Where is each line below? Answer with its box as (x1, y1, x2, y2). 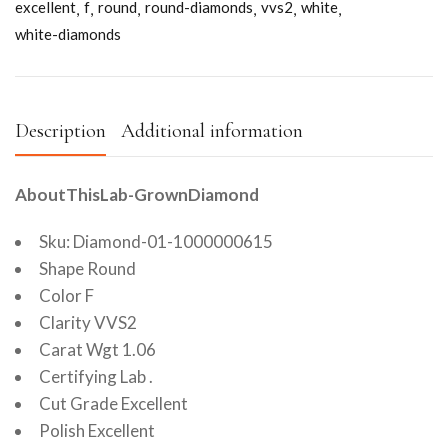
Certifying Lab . (39, 366, 153, 388)
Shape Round (39, 258, 136, 280)
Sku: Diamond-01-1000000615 (39, 231, 273, 253)
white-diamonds (15, 25, 121, 44)
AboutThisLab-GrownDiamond (15, 184, 259, 206)
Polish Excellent (39, 420, 155, 442)
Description (15, 119, 106, 144)
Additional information (121, 119, 303, 144)
